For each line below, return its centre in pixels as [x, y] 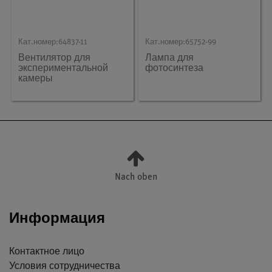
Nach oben [136, 177]
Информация [57, 217]
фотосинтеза [175, 67]
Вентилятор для [55, 57]
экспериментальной [63, 67]
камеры [36, 78]
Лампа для [170, 57]
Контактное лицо [47, 252]
